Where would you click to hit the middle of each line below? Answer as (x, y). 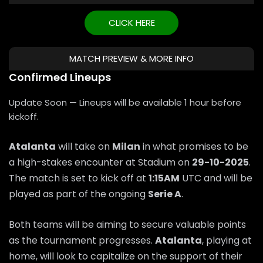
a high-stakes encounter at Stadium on (100, 162)
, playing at (227, 240)
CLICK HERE (131, 22)
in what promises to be (194, 146)
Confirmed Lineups (60, 77)
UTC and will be (216, 178)
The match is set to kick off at (79, 178)
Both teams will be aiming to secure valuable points (127, 224)
